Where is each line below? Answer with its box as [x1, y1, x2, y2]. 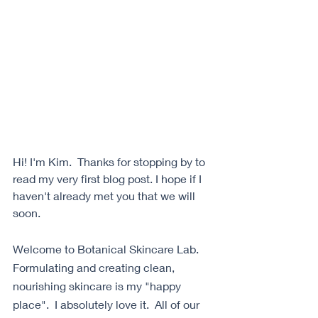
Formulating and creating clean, [13, 260, 177, 274]
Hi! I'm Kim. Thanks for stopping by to [13, 154, 208, 168]
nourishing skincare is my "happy [13, 278, 184, 292]
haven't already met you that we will [13, 188, 198, 202]
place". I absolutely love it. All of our [13, 297, 202, 311]
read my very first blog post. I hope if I [13, 171, 204, 185]
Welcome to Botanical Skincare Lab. [13, 241, 204, 256]
